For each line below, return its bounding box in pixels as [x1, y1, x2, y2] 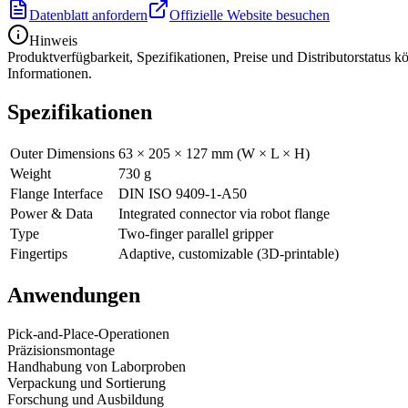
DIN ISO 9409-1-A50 [118, 186, 247, 202]
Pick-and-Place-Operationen [7, 325, 169, 342]
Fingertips [10, 246, 67, 262]
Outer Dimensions [10, 146, 115, 162]
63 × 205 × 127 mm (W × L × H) [118, 146, 310, 162]
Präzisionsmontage [7, 342, 115, 358]
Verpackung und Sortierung [7, 374, 166, 391]
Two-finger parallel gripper [118, 226, 273, 242]
